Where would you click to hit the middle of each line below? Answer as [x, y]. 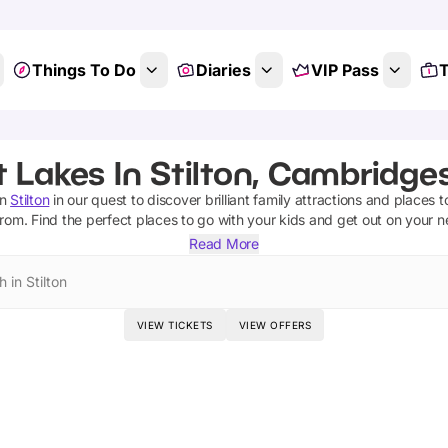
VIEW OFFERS [275, 325]
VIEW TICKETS [174, 325]
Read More [224, 243]
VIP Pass [344, 70]
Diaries [223, 70]
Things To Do [83, 70]
